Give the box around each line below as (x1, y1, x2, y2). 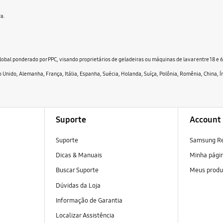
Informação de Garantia (55, 196, 122, 205)
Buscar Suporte (55, 166, 99, 175)
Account (189, 114, 221, 125)
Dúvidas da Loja (55, 181, 101, 190)
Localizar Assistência (55, 211, 114, 220)
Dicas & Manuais (55, 151, 102, 160)
